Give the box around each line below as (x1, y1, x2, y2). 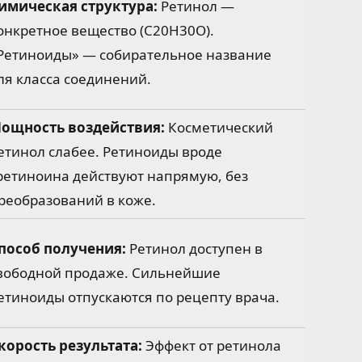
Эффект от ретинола (142, 335, 281, 355)
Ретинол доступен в (126, 238, 263, 258)
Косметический (165, 117, 273, 137)
